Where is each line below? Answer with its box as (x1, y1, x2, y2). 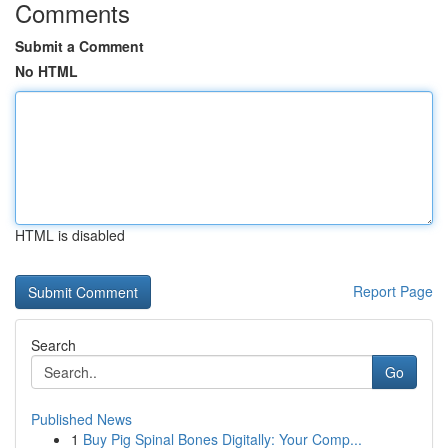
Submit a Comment (15, 36, 144, 56)
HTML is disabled (15, 225, 125, 245)
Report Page (353, 281, 433, 301)
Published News (31, 409, 132, 429)
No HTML (15, 61, 78, 81)
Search (31, 335, 76, 355)
